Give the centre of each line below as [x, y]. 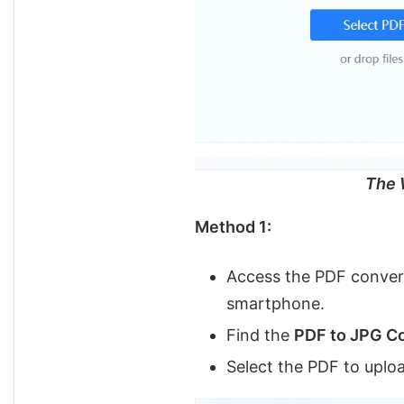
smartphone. [275, 303]
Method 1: [233, 226]
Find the [260, 335]
